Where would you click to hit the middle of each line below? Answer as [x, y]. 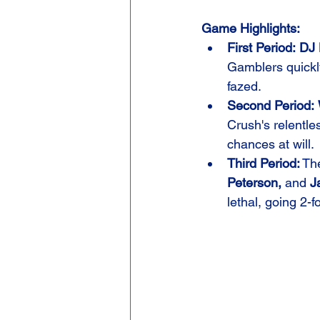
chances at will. [271, 144]
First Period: [261, 47]
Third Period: [264, 163]
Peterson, [254, 182]
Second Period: [271, 105]
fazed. [244, 86]
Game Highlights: [251, 28]
